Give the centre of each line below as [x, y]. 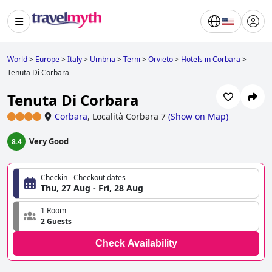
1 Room [53, 211]
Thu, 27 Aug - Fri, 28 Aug [92, 188]
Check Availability [136, 243]
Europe [47, 59]
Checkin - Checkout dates [83, 178]
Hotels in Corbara [211, 59]
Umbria [103, 59]
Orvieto [161, 59]
